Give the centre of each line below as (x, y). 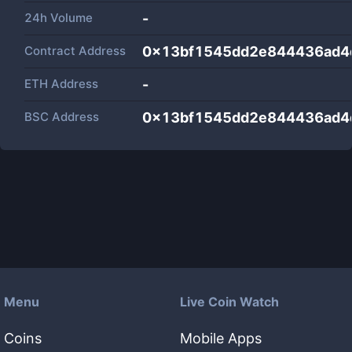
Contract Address (75, 51)
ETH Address (61, 84)
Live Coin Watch (229, 302)
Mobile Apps (221, 338)
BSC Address (62, 117)
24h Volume (59, 18)
